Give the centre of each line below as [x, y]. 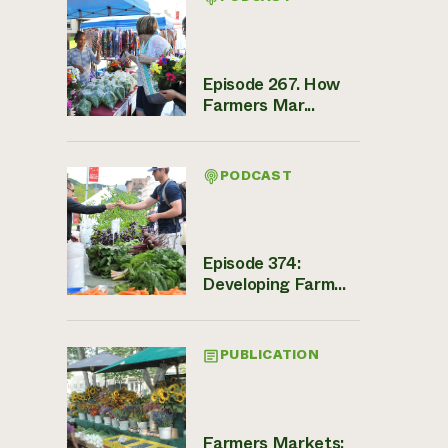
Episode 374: [251, 263]
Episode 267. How [271, 83]
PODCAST [256, 176]
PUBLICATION [269, 355]
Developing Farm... [274, 284]
